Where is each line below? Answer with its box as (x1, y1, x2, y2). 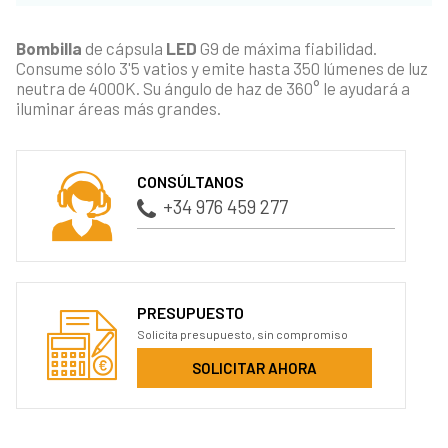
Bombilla (16, 37, 82, 58)
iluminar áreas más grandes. (16, 97, 221, 118)
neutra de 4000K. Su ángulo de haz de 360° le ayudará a (16, 77, 410, 98)
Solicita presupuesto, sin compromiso (137, 326, 349, 341)
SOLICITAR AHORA (192, 358, 318, 377)
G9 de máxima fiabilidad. (197, 37, 377, 58)
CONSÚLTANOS (137, 172, 245, 192)
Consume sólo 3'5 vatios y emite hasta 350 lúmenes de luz (16, 57, 428, 78)
